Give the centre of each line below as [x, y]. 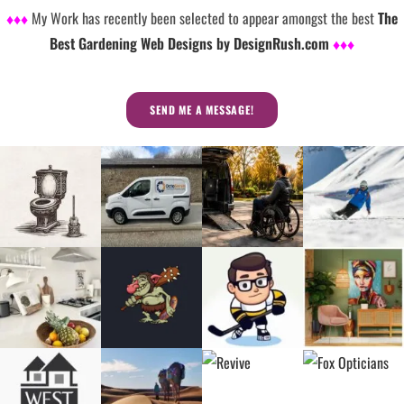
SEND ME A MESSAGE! [202, 109]
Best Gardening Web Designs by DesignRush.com [191, 43]
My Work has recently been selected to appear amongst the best [205, 18]
